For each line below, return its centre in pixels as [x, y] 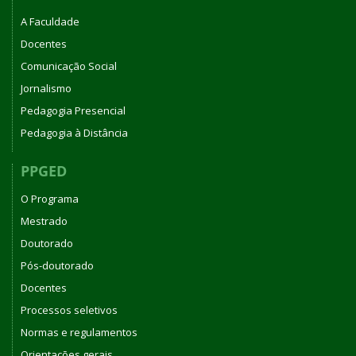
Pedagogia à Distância [74, 133]
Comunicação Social [69, 66]
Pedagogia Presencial [73, 110]
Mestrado [44, 221]
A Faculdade [50, 21]
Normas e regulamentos [79, 332]
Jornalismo [46, 88]
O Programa [50, 198]
